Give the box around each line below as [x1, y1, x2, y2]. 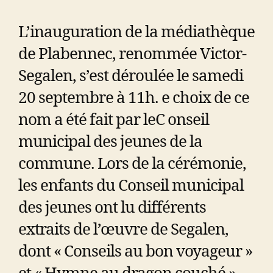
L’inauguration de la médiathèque [18, 23, 255, 43]
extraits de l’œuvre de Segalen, [18, 220, 229, 240]
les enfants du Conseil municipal [18, 176, 244, 196]
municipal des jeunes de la [18, 132, 202, 152]
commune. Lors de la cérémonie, [18, 154, 246, 174]
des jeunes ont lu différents [18, 198, 206, 218]
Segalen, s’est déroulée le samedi [18, 66, 243, 87]
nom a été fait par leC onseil [18, 110, 209, 130]
